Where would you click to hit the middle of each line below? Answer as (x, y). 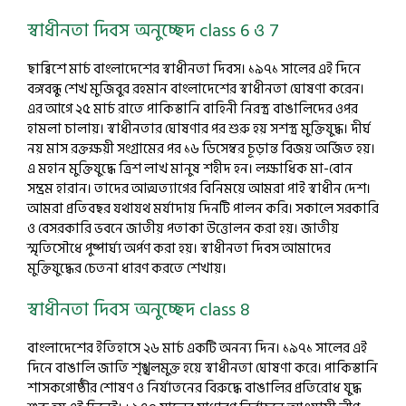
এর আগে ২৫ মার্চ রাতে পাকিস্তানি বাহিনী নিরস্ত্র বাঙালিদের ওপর (193, 109)
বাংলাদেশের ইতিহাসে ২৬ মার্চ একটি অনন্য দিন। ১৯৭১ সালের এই (197, 348)
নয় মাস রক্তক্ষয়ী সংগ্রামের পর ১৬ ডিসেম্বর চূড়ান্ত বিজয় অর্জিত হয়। (201, 149)
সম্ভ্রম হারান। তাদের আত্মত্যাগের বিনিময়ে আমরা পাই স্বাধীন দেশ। (199, 188)
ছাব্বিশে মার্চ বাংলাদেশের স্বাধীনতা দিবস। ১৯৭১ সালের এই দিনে (194, 69)
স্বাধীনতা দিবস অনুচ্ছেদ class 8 (139, 310)
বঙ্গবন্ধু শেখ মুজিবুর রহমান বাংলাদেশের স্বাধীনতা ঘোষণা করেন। (196, 89)
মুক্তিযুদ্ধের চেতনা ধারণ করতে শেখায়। (127, 268)
